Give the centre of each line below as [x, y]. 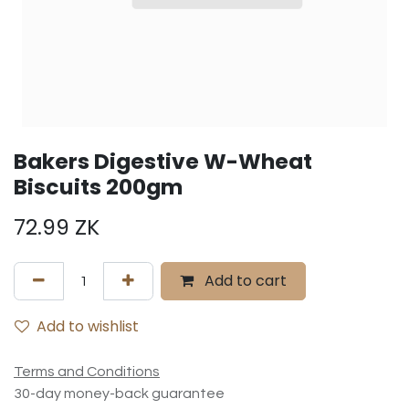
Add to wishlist [88, 327]
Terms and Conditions [87, 372]
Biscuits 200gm [98, 187]
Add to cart [244, 281]
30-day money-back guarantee [119, 394]
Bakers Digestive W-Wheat [163, 162]
